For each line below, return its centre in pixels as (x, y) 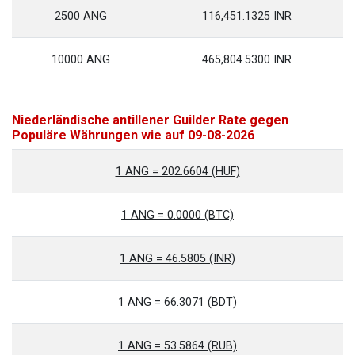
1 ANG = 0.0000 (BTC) (177, 215)
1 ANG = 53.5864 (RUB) (177, 346)
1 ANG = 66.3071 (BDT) (177, 302)
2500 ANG (81, 16)
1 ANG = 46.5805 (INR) (177, 259)
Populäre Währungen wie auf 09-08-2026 (133, 135)
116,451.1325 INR (246, 16)
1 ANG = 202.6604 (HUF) (177, 172)
